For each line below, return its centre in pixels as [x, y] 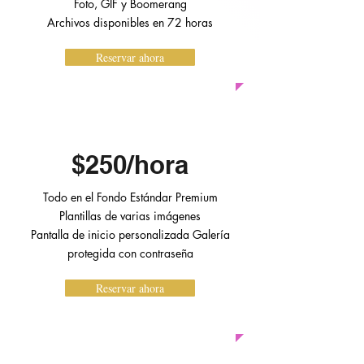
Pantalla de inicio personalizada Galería [130, 234]
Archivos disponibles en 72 [116, 22]
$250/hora [130, 165]
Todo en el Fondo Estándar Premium [130, 197]
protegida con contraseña [130, 253]
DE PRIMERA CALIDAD [130, 125]
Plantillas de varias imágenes [130, 216]
